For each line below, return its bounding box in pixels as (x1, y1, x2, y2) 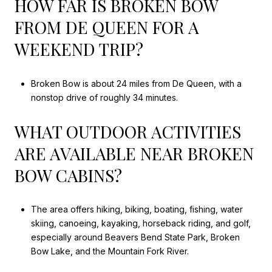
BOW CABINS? (15, 163, 122, 186)
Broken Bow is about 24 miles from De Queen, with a (30, 78, 242, 89)
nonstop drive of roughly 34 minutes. (30, 92, 178, 103)
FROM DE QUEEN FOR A (15, 16, 199, 39)
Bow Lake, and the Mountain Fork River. (30, 246, 189, 257)
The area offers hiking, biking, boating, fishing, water (30, 204, 243, 215)
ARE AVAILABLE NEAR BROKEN (15, 141, 254, 165)
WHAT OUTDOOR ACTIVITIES (15, 120, 241, 143)
